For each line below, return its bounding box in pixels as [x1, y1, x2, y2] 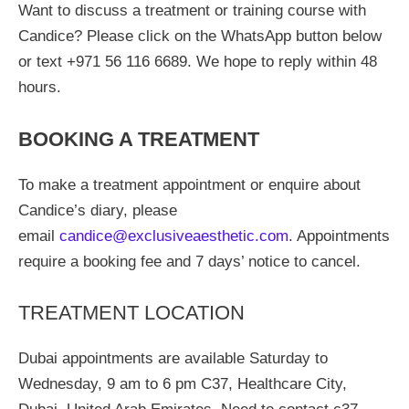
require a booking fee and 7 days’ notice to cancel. [18, 252, 361, 270]
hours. [18, 79, 61, 96]
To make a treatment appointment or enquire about [18, 175, 361, 194]
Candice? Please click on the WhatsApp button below [18, 27, 382, 45]
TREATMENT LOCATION [18, 301, 245, 324]
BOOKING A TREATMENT [18, 127, 259, 151]
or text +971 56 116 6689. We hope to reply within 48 [18, 53, 377, 70]
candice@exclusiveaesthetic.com [59, 226, 288, 245]
